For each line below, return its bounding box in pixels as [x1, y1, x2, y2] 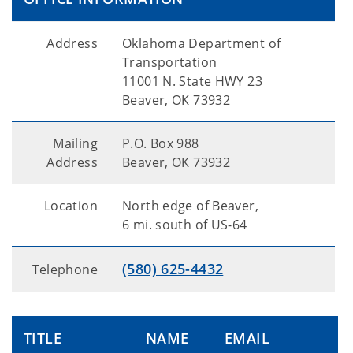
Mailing [53, 134, 98, 152]
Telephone [32, 260, 98, 278]
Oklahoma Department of [122, 34, 281, 52]
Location [43, 196, 98, 214]
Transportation [122, 53, 217, 71]
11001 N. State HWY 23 [122, 72, 262, 90]
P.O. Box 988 [122, 134, 199, 152]
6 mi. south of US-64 [122, 215, 247, 233]
